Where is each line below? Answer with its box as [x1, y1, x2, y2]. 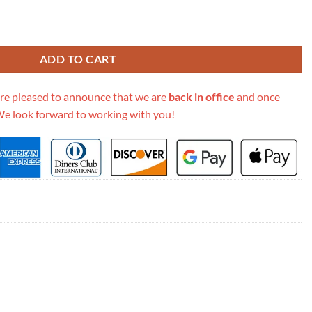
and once [235, 89, 280, 103]
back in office [169, 89, 235, 103]
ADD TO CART [39, 52, 117, 65]
